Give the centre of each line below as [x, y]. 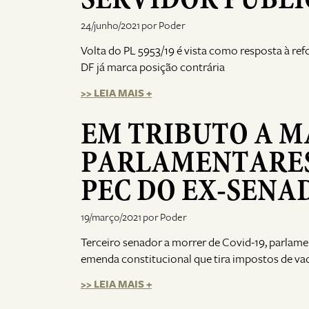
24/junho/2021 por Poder [133, 26]
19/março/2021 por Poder [134, 217]
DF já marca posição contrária [153, 68]
